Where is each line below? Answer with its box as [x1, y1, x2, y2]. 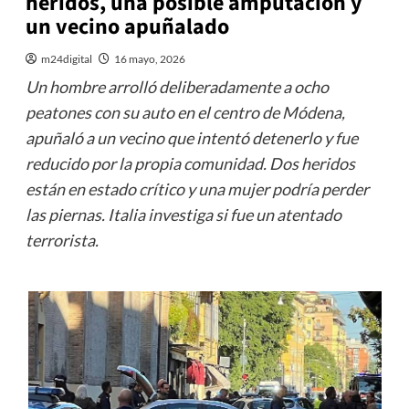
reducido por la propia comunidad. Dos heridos [25, 153, 355, 174]
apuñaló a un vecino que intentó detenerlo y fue [25, 128, 358, 149]
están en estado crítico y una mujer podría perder [25, 179, 369, 200]
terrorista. [25, 230, 99, 251]
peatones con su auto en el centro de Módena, [25, 102, 345, 123]
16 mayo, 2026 [113, 52, 185, 67]
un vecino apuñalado [25, 11, 229, 44]
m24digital [40, 52, 92, 67]
